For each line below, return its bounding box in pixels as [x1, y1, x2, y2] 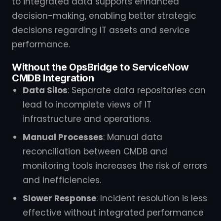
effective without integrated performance [23, 207, 204, 219]
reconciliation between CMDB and [23, 146, 167, 157]
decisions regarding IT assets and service [12, 24, 190, 36]
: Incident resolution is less [96, 192, 207, 204]
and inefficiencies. [23, 174, 101, 186]
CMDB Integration [12, 72, 94, 84]
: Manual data [103, 131, 162, 143]
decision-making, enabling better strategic [12, 10, 196, 22]
